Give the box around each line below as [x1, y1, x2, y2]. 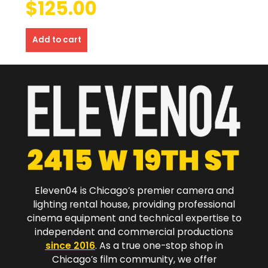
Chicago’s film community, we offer [51, 252, 217, 266]
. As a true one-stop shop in [95, 239, 223, 252]
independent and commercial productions [35, 225, 233, 238]
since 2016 [45, 239, 95, 252]
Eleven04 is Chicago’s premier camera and [34, 184, 234, 197]
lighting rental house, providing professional [33, 197, 235, 211]
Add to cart [32, 34, 81, 46]
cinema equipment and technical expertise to [26, 211, 242, 224]
